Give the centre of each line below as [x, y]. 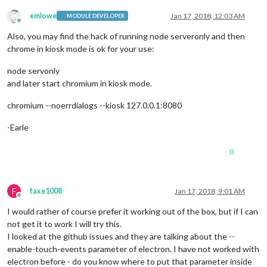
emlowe [43, 15]
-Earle [18, 127]
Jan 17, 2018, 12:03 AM [208, 15]
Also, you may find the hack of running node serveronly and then [126, 36]
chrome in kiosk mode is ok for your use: [81, 48]
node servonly [33, 70]
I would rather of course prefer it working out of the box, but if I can [133, 211]
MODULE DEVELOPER [96, 16]
